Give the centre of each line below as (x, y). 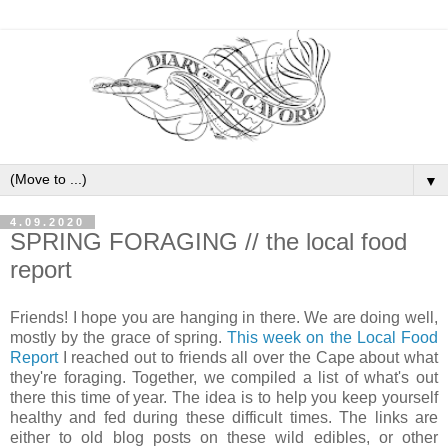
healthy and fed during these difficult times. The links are (224, 418)
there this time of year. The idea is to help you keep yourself (224, 398)
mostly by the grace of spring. (119, 338)
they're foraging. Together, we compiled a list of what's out (224, 378)
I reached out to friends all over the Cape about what (248, 358)
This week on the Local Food (333, 338)
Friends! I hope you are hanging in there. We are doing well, (224, 318)
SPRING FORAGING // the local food (208, 242)
